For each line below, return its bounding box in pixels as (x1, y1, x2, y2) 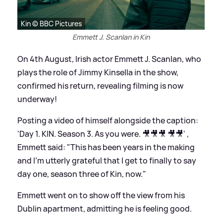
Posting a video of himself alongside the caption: (17, 115, 198, 126)
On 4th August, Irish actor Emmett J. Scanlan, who (17, 54, 201, 65)
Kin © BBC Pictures (21, 19, 82, 29)
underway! (17, 94, 57, 105)
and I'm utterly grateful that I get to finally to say (17, 155, 196, 166)
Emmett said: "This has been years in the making (17, 142, 195, 153)
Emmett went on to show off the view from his (17, 190, 185, 201)
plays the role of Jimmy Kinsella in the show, (17, 67, 178, 78)
